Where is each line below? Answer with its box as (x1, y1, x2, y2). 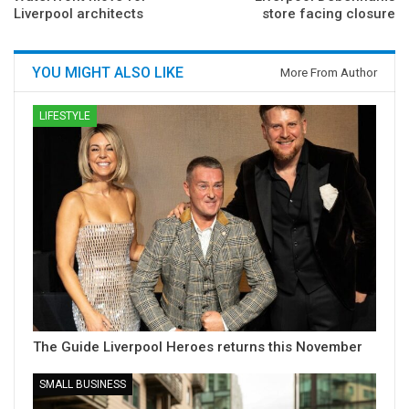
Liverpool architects (14, 5, 143, 23)
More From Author (280, 66, 377, 80)
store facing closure (262, 5, 395, 23)
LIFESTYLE (39, 110, 90, 123)
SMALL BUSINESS (39, 378, 126, 392)
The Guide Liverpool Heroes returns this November (33, 339, 362, 356)
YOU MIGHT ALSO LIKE (32, 64, 184, 82)
